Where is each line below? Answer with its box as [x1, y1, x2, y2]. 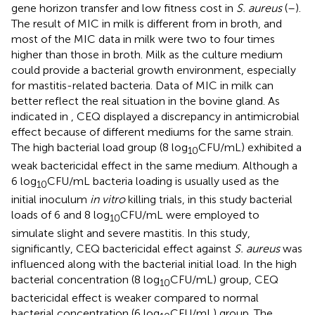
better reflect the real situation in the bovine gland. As [11, 94, 280, 108]
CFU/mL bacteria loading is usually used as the [47, 174, 279, 188]
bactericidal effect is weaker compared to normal [11, 291, 259, 305]
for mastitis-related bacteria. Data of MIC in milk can [11, 78, 274, 92]
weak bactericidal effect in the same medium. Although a [11, 158, 297, 172]
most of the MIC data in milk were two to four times [11, 32, 275, 46]
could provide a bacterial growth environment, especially [11, 63, 296, 77]
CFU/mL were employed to [120, 208, 259, 221]
